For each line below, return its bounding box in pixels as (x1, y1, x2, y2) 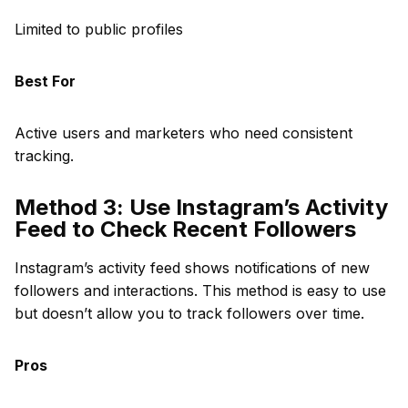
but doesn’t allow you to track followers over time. (15, 304, 364, 322)
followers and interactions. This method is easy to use (15, 281, 386, 300)
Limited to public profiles (15, 20, 183, 38)
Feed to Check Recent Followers (15, 216, 356, 242)
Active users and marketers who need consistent (15, 124, 352, 142)
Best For (15, 72, 76, 90)
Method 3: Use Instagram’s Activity (15, 194, 388, 220)
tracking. (15, 147, 74, 165)
